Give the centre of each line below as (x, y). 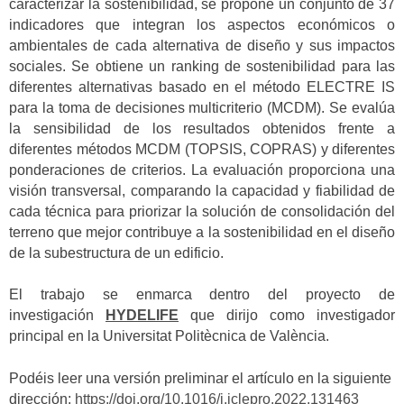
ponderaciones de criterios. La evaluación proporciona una (202, 170)
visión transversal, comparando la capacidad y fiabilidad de (202, 190)
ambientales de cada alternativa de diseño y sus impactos (202, 45)
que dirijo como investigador (287, 316)
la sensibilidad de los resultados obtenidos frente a (202, 128)
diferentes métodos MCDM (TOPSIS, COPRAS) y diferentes (202, 149)
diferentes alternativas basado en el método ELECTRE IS (202, 87)
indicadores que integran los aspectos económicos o (202, 24)
